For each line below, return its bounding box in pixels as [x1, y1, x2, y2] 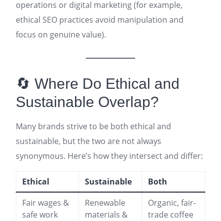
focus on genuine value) [16, 29, 104, 40]
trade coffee [148, 209, 193, 220]
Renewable [85, 197, 125, 208]
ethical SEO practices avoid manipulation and [16, 14, 184, 25]
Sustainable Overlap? [16, 94, 159, 110]
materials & [85, 209, 128, 220]
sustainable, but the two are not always [16, 136, 161, 147]
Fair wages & [22, 197, 69, 208]
